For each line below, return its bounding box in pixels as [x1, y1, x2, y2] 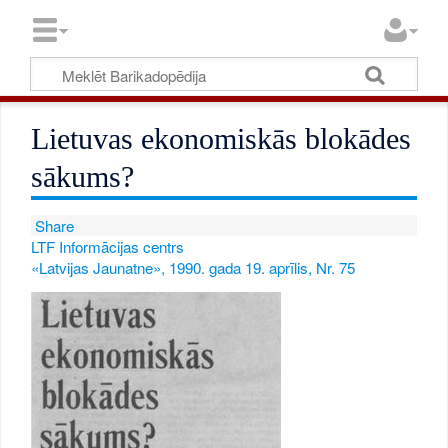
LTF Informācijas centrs [31, 236, 185, 258]
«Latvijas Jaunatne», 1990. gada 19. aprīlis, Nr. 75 [31, 257, 356, 279]
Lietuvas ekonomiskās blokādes [31, 122, 412, 156]
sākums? [31, 160, 135, 194]
